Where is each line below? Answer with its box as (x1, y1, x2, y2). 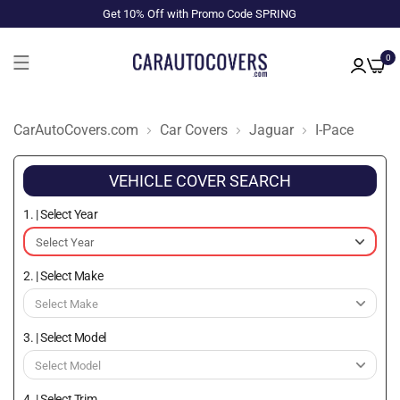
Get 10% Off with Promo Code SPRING (103, 7, 297, 21)
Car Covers (160, 121, 228, 138)
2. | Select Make (23, 269, 104, 283)
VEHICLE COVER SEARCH (109, 171, 291, 190)
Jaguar (249, 121, 294, 138)
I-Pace (315, 121, 354, 138)
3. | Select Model (23, 330, 107, 345)
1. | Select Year (23, 207, 98, 221)
